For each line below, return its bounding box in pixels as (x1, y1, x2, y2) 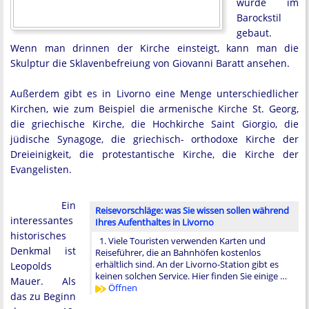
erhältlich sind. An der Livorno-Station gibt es (95, 258, 279, 270)
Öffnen (106, 281, 137, 294)
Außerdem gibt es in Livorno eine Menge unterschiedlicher (10, 87, 299, 100)
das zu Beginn (10, 290, 76, 303)
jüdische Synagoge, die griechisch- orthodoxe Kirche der (10, 132, 299, 146)
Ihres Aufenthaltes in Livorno (95, 216, 214, 228)
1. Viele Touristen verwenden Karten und (95, 235, 266, 247)
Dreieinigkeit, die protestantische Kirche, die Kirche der (10, 148, 299, 161)
